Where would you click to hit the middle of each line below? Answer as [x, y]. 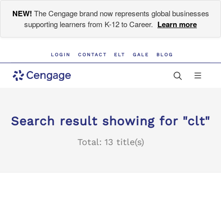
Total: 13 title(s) [110, 142]
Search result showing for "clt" [110, 121]
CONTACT [92, 55]
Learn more [177, 24]
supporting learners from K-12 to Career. [90, 24]
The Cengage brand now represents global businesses [120, 13]
